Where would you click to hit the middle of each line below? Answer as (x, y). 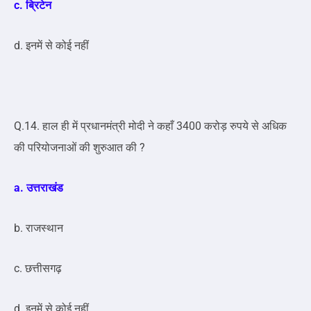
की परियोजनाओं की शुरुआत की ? (79, 148)
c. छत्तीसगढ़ (38, 269)
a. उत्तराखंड (39, 188)
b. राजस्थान (39, 228)
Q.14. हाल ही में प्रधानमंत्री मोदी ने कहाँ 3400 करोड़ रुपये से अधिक (150, 126)
